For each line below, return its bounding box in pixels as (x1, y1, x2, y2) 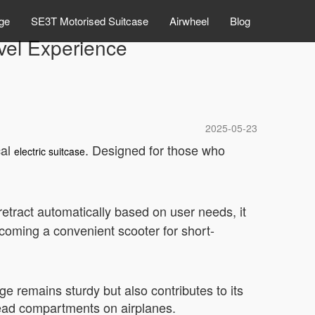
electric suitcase (14, 144, 85, 158)
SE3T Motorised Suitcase (31, 13, 148, 28)
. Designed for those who (85, 141, 225, 159)
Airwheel (169, 13, 209, 28)
